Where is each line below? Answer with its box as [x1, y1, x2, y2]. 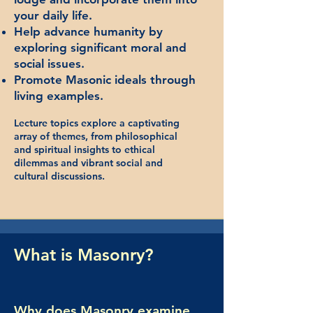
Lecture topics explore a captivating [14, 117, 180, 129]
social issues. [14, 57, 85, 71]
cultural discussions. [14, 170, 105, 182]
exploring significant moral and [14, 41, 187, 54]
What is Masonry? [14, 245, 153, 265]
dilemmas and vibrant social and [14, 156, 163, 169]
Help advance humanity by [14, 24, 163, 38]
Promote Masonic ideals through [14, 73, 196, 87]
